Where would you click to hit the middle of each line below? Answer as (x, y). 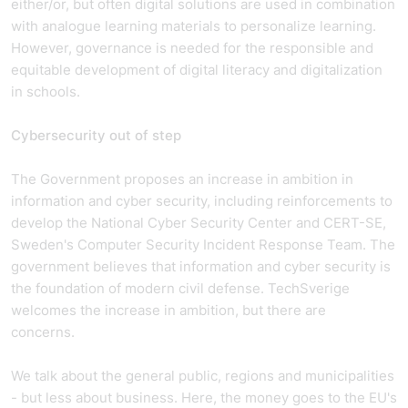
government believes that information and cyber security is (201, 266)
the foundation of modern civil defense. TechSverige (180, 288)
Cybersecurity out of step (96, 135)
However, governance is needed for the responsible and (192, 48)
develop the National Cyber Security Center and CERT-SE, (199, 223)
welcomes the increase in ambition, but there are (168, 310)
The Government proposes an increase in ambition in (182, 179)
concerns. (46, 332)
